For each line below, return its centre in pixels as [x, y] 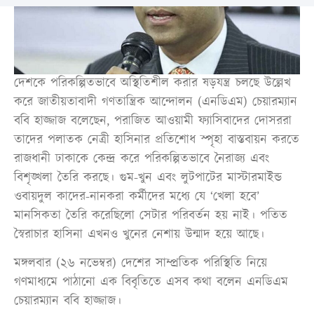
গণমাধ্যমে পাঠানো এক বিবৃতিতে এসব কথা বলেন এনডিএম [151, 283]
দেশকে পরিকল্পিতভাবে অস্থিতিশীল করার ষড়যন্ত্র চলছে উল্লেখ [152, 83]
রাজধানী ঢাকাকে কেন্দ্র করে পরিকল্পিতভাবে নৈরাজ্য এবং [142, 159]
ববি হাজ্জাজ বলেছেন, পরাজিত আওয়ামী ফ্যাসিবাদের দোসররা [153, 121]
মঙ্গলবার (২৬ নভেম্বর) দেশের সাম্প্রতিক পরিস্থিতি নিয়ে [141, 264]
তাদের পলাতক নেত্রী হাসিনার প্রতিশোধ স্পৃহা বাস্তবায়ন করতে [157, 140]
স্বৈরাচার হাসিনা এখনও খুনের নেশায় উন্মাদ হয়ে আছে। [139, 234]
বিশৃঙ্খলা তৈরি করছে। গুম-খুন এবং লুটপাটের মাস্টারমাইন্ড [148, 178]
